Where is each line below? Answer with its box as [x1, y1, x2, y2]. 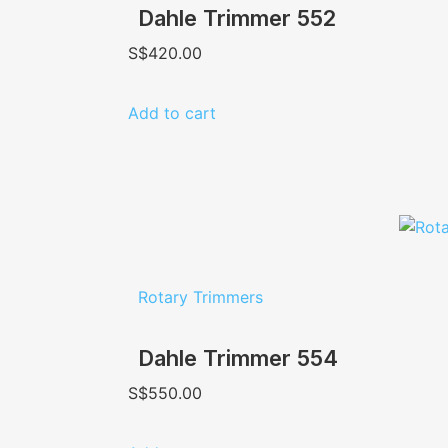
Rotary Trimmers [137, 286, 263, 307]
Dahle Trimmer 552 [137, 4, 336, 31]
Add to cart [127, 102, 216, 123]
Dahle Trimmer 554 [137, 344, 338, 371]
